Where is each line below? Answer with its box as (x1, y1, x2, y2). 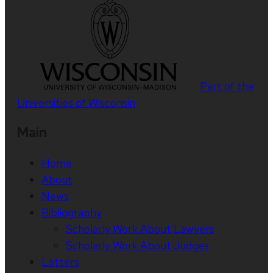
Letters (41, 254, 79, 269)
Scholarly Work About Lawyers (66, 221, 214, 236)
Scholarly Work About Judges (66, 238, 209, 252)
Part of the (200, 79, 254, 93)
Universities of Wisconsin (17, 95, 135, 110)
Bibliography (41, 205, 102, 219)
